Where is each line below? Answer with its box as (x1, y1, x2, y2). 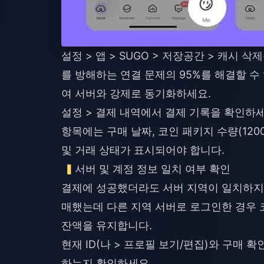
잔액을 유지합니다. (61, 219, 152, 232)
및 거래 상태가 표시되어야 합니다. (61, 144, 225, 156)
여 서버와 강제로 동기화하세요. (61, 87, 211, 100)
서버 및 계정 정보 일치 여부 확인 (75, 163, 231, 175)
